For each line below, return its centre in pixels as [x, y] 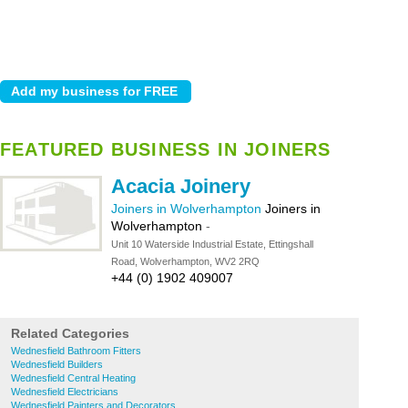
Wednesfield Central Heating [73, 378]
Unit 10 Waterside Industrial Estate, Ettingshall [212, 244]
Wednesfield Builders [57, 364]
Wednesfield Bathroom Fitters [76, 351]
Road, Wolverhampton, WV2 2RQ [185, 261]
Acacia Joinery [181, 186]
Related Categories [70, 333]
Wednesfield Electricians [65, 392]
